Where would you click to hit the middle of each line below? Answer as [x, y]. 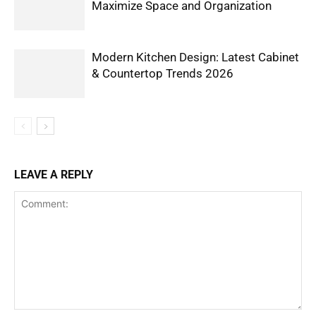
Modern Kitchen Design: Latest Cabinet [195, 57]
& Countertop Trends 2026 [163, 73]
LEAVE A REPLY [54, 174]
